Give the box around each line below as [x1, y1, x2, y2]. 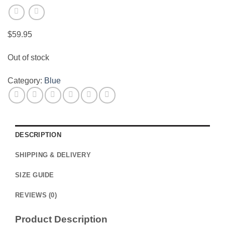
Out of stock [8, 53, 49, 62]
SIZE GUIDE [15, 171, 54, 179]
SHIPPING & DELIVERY [15, 151, 91, 159]
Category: [8, 76, 44, 85]
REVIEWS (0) [15, 191, 57, 199]
